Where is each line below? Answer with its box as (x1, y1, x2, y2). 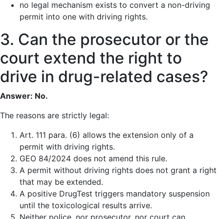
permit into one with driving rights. (20, 12, 148, 22)
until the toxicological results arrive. (20, 200, 152, 210)
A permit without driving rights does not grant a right (20, 165, 217, 175)
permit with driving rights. (20, 142, 115, 152)
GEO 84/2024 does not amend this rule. (20, 153, 167, 163)
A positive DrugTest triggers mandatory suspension (20, 189, 210, 198)
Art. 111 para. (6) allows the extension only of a (20, 130, 194, 140)
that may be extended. (20, 177, 103, 187)
